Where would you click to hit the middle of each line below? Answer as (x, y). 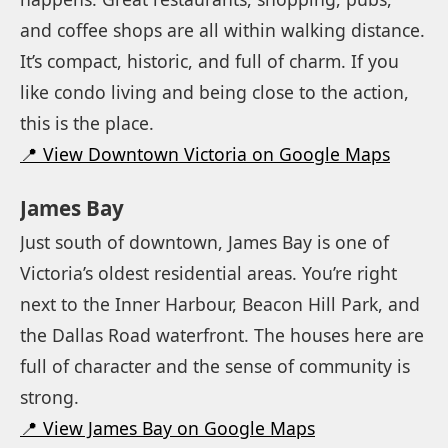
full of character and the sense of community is (215, 365)
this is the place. (87, 122)
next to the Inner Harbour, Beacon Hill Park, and (220, 303)
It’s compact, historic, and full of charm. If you (209, 60)
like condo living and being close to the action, (214, 91)
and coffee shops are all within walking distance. (222, 29)
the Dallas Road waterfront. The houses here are (222, 334)
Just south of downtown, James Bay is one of (204, 241)
